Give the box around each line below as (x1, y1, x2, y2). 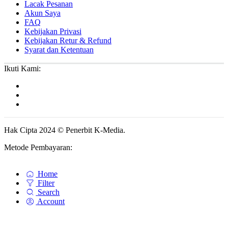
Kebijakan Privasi (24, 26, 81, 36)
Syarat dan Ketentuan (24, 45, 94, 54)
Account (37, 196, 65, 206)
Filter (38, 178, 55, 187)
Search (38, 187, 60, 196)
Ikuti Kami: (4, 64, 41, 73)
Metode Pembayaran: (4, 142, 72, 152)
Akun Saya (24, 8, 61, 17)
